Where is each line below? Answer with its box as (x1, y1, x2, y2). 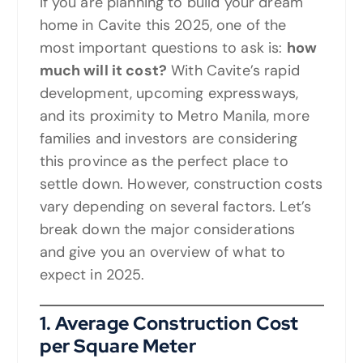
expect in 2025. (39, 264, 145, 284)
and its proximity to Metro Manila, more (39, 105, 310, 126)
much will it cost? (39, 60, 168, 80)
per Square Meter (39, 333, 196, 358)
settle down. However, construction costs (39, 173, 323, 194)
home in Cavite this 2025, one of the (39, 15, 287, 35)
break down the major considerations (39, 219, 296, 239)
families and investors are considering (39, 128, 297, 148)
